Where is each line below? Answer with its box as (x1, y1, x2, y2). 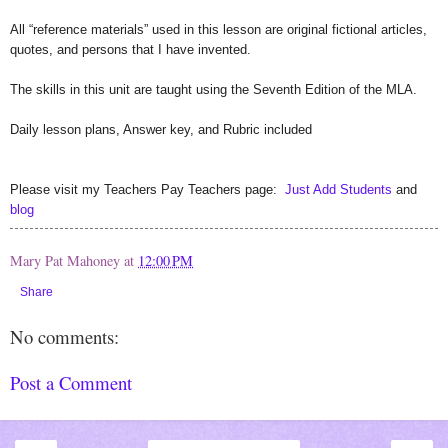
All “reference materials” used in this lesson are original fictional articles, (10, 21, 427, 37)
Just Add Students (285, 181, 392, 197)
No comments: (10, 323, 119, 349)
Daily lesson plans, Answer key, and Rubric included (10, 121, 312, 137)
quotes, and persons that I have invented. (10, 41, 255, 57)
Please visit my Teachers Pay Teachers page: (10, 181, 285, 197)
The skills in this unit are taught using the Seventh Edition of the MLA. (10, 81, 421, 97)
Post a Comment (10, 370, 132, 396)
